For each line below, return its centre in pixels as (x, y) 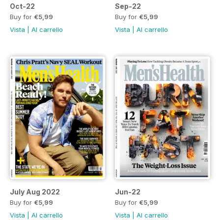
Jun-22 (128, 192)
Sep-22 (128, 6)
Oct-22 (22, 6)
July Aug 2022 (35, 192)
